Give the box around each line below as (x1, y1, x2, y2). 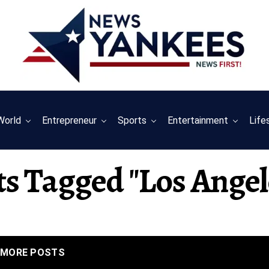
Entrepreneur (42, 115, 97, 126)
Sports (118, 115, 147, 126)
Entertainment (168, 115, 229, 126)
